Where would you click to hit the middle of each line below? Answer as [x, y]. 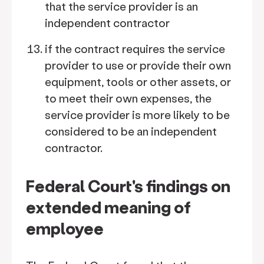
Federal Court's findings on [128, 186]
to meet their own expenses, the [128, 98]
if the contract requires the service [135, 49]
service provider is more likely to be [137, 115]
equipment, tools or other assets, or [138, 82]
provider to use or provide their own [138, 65]
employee [65, 228]
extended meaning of [108, 207]
